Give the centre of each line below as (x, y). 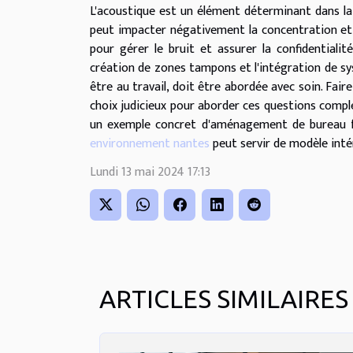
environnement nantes (150, 143)
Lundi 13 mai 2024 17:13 (150, 172)
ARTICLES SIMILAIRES (224, 298)
